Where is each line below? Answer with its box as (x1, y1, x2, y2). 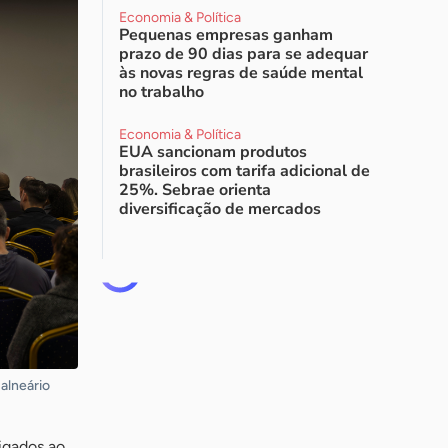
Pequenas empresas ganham (119, 24, 333, 46)
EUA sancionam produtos (119, 141, 307, 163)
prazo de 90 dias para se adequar (119, 43, 368, 65)
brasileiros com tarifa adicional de (119, 160, 370, 182)
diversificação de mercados (119, 198, 321, 220)
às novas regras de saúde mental (119, 62, 363, 84)
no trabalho (119, 81, 204, 103)
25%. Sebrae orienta (119, 179, 271, 201)
